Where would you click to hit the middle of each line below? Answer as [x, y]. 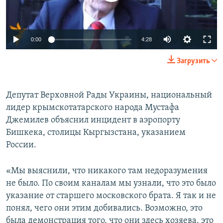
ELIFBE [27, 45]
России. [21, 145]
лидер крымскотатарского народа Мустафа [93, 108]
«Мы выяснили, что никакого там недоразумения [107, 171]
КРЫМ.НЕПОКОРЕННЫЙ [53, 27]
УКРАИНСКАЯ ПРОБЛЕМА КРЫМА [65, 63]
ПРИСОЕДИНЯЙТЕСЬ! [40, 8]
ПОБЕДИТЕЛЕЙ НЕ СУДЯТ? [56, 9]
